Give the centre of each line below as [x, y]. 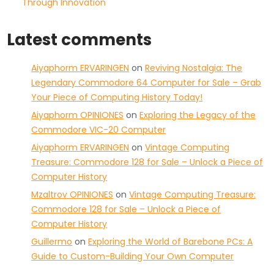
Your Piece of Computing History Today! [117, 97]
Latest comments [80, 39]
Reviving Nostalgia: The [194, 68]
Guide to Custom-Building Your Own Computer [133, 256]
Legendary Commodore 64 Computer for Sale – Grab [146, 82]
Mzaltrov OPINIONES [72, 194]
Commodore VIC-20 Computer [99, 129]
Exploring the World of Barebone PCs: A [171, 241]
